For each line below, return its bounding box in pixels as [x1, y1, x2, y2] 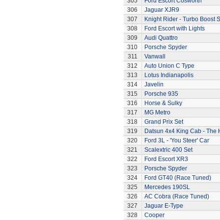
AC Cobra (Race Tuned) [144, 193, 209, 200]
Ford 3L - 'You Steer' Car [144, 137, 209, 144]
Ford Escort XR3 [144, 156, 188, 163]
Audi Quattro [144, 34, 178, 41]
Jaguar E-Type [144, 202, 183, 209]
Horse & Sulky [144, 100, 182, 107]
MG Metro [144, 109, 170, 116]
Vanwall [144, 53, 165, 60]
